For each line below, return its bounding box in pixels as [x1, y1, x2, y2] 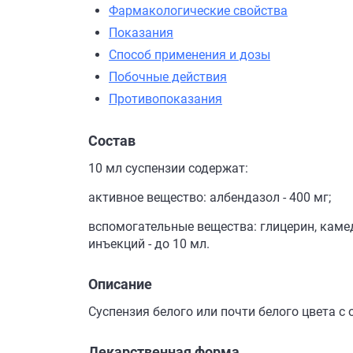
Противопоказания [109, 91, 222, 106]
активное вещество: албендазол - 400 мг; [88, 190, 331, 205]
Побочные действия [109, 69, 227, 84]
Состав [88, 132, 136, 149]
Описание [88, 276, 152, 292]
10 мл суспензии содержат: [88, 161, 248, 176]
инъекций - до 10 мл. [88, 236, 210, 251]
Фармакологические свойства [109, 3, 288, 18]
